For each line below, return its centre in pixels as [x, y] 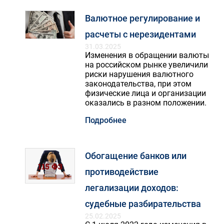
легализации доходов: [132, 188]
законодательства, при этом [138, 84]
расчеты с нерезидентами [140, 34]
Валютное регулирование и [142, 18]
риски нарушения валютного [139, 74]
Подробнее [106, 120]
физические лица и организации [145, 93]
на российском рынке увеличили [146, 65]
